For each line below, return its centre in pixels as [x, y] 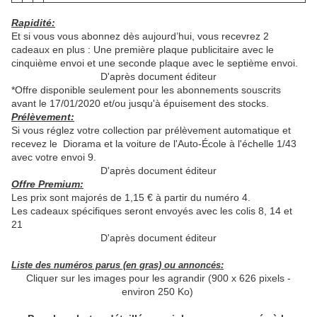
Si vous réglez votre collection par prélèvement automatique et [151, 131]
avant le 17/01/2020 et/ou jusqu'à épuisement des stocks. [140, 104]
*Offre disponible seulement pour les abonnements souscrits [146, 90]
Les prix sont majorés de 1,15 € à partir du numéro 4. [131, 198]
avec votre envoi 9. [54, 157]
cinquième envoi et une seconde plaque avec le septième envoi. [155, 63]
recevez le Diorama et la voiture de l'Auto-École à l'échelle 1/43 [154, 144]
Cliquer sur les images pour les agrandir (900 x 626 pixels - [158, 278]
